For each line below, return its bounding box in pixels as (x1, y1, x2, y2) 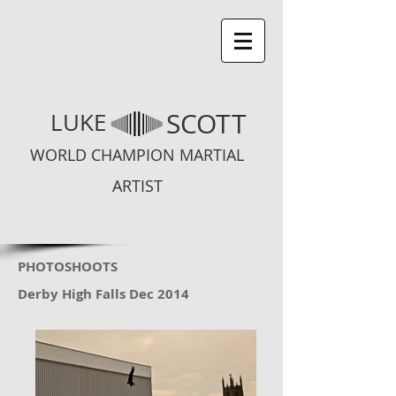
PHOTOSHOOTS (18, 257, 118, 276)
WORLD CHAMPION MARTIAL (30, 144, 244, 165)
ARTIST (111, 175, 163, 196)
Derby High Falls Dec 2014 (18, 285, 189, 303)
